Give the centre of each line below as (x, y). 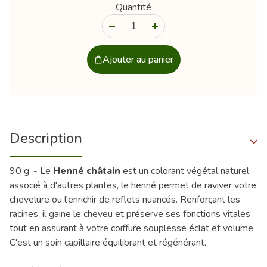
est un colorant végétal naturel (185, 171)
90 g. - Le (30, 171)
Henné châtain (86, 171)
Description (46, 138)
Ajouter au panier (138, 59)
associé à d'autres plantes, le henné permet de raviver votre (133, 185)
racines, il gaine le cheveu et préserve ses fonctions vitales (130, 214)
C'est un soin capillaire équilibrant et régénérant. (108, 242)
